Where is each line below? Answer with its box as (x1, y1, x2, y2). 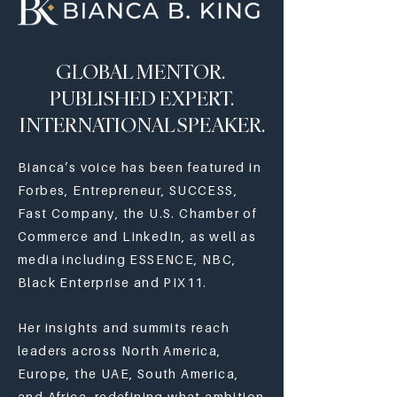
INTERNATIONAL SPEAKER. (19, 112, 265, 137)
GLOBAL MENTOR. (56, 58, 228, 84)
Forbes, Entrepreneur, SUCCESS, (18, 183, 237, 198)
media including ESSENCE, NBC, (18, 252, 237, 267)
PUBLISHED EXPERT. (50, 85, 234, 111)
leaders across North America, (18, 343, 222, 358)
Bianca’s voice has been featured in (18, 160, 261, 175)
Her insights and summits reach (18, 320, 230, 335)
